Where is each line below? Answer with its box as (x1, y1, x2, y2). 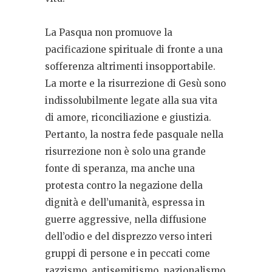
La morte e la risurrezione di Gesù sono (45, 78, 226, 90)
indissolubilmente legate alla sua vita (45, 95, 217, 107)
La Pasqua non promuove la (45, 27, 172, 39)
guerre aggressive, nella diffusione (45, 214, 206, 226)
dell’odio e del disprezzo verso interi (45, 231, 212, 243)
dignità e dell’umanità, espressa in (45, 197, 205, 209)
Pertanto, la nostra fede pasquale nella (45, 129, 223, 141)
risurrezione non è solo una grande (45, 146, 206, 158)
